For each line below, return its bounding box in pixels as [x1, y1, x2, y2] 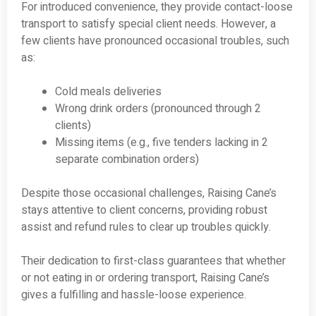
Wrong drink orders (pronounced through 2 [55, 100, 261, 118]
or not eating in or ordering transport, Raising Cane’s [21, 269, 269, 287]
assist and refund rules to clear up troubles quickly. [21, 219, 271, 236]
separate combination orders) [55, 151, 199, 169]
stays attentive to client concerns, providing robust [21, 202, 267, 219]
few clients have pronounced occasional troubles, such [21, 32, 289, 50]
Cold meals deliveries [55, 83, 162, 101]
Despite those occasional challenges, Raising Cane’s [21, 185, 276, 202]
